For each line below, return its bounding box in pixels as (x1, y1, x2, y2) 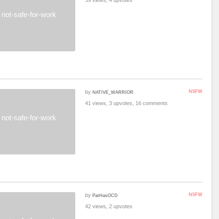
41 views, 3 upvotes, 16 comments (85, 100, 168, 106)
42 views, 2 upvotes (85, 203, 132, 209)
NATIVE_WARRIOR (92, 89, 133, 95)
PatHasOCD (92, 193, 118, 198)
